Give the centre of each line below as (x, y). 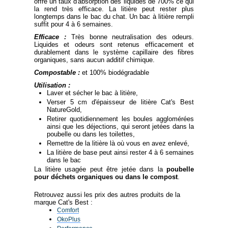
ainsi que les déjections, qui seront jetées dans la (120, 126)
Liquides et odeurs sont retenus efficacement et (114, 45)
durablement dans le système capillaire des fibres (114, 52)
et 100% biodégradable (116, 73)
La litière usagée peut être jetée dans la (100, 169)
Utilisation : (52, 85)
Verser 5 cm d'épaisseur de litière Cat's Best (120, 102)
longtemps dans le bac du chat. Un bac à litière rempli (114, 17)
